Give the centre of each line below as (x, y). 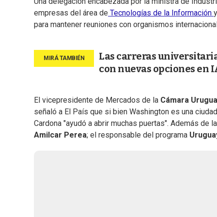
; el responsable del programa (138, 135)
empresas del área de (71, 13)
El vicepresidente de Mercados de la (97, 100)
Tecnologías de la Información (161, 13)
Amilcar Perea (60, 135)
